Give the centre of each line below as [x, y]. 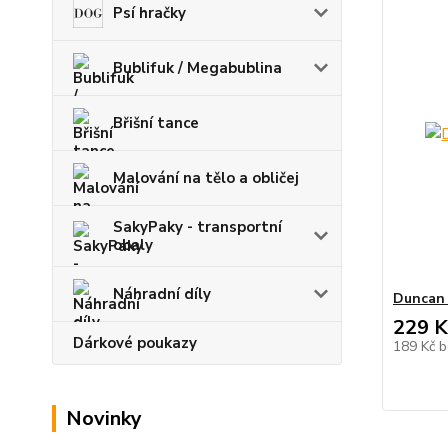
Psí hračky [149, 13]
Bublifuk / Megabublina [197, 68]
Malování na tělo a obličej [206, 178]
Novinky [104, 418]
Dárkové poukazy [135, 343]
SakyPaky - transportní [197, 227]
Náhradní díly [162, 294]
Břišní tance [156, 123]
